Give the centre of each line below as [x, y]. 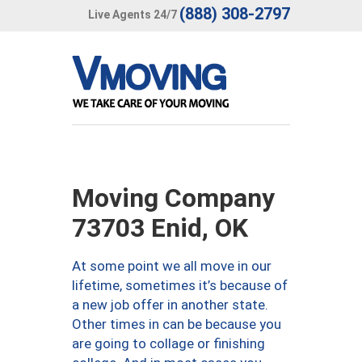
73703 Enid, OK [160, 228]
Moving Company [173, 198]
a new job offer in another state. [170, 305]
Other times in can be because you [177, 324]
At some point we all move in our [172, 266]
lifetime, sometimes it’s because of [180, 285]
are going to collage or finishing [168, 343]
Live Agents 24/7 [133, 14]
